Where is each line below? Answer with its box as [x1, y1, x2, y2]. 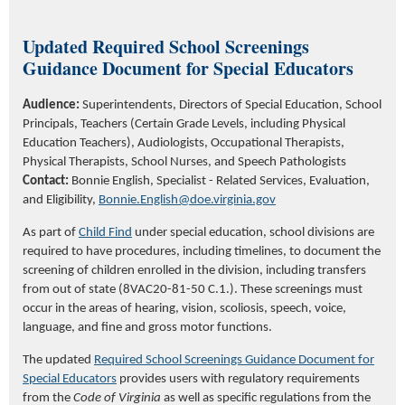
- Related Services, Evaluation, [209, 174, 370, 189]
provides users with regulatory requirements [117, 372, 360, 387]
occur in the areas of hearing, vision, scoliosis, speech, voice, [23, 302, 346, 316]
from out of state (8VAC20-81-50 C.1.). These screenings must [23, 283, 363, 297]
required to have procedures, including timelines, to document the [23, 245, 381, 259]
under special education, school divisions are [132, 226, 374, 240]
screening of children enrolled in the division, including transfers [23, 264, 366, 278]
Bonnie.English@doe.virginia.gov [99, 193, 276, 208]
